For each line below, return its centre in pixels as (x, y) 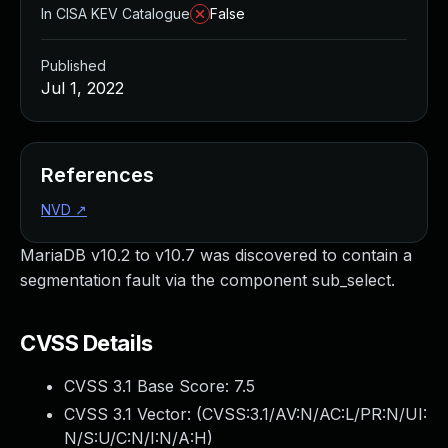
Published (73, 65)
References (97, 175)
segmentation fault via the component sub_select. (207, 280)
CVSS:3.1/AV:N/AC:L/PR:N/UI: (314, 414)
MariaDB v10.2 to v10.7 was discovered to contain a (216, 255)
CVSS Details (86, 343)
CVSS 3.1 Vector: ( (133, 414)
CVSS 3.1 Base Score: (149, 386)
